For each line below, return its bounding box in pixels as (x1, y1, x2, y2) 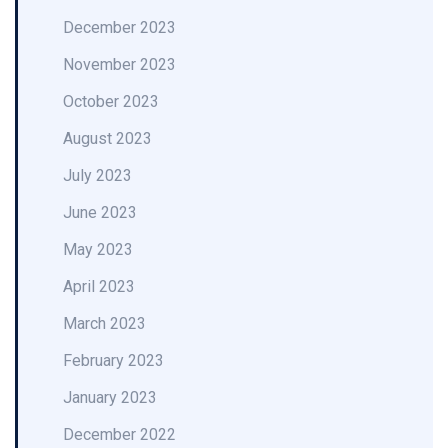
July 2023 (63, 166, 132, 185)
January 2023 (63, 388, 157, 407)
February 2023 (63, 351, 164, 370)
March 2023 (63, 314, 146, 333)
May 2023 (63, 240, 133, 259)
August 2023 (63, 129, 152, 148)
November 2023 (63, 55, 176, 74)
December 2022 (63, 425, 176, 444)
